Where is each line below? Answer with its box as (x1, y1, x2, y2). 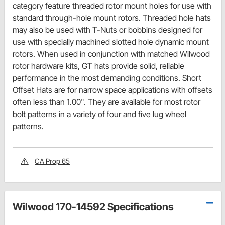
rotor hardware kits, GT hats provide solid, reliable (13, 61, 184, 71)
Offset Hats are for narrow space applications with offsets (13, 85, 212, 95)
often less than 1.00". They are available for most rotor (13, 97, 200, 107)
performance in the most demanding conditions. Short (13, 73, 201, 83)
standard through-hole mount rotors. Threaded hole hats (13, 13, 211, 23)
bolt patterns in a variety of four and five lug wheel (13, 109, 186, 120)
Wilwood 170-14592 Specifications (13, 201, 174, 213)
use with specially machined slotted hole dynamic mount (13, 37, 209, 47)
